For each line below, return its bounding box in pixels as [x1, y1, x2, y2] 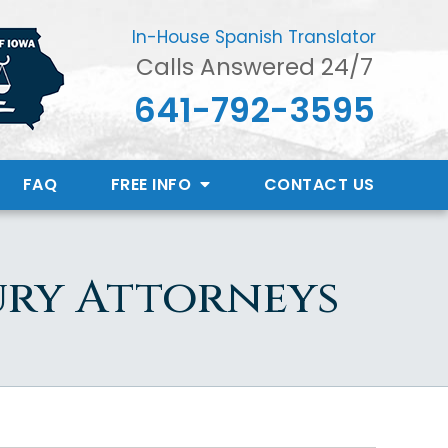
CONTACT [263, 172, 348, 196]
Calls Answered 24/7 [135, 51, 373, 84]
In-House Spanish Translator [132, 25, 376, 50]
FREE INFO [110, 172, 196, 196]
